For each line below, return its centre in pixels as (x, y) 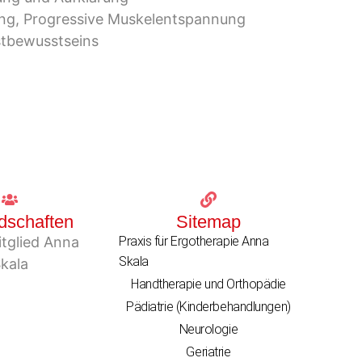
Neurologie (208, 330)
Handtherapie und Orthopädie (208, 284)
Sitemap (208, 222)
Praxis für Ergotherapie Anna (194, 242)
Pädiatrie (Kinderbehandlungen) (208, 307)
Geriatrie (208, 352)
